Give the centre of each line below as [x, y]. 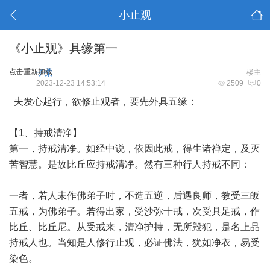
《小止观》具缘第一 [63, 48]
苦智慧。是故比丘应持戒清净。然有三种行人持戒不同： [130, 164]
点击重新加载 [31, 72]
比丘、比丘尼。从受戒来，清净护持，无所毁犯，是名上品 [134, 227]
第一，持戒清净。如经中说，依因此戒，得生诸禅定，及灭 [134, 149]
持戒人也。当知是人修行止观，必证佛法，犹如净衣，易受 [134, 243]
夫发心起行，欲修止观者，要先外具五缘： [103, 102]
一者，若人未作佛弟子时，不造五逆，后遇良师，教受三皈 [134, 196]
